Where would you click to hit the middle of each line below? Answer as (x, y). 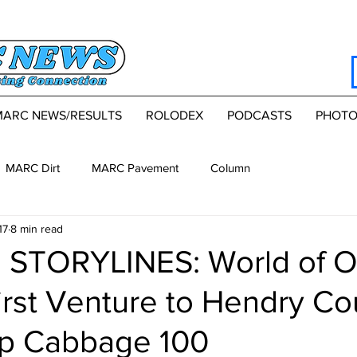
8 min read (37, 228)
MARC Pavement (135, 167)
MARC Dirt (33, 167)
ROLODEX (174, 116)
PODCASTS (259, 116)
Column (230, 167)
